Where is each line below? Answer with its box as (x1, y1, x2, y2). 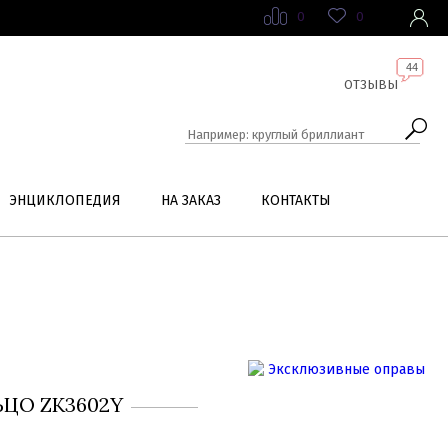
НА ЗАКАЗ (160, 192, 221, 209)
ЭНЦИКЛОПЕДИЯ (8, 192, 121, 209)
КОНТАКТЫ (260, 192, 331, 209)
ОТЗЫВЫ (344, 77, 398, 92)
